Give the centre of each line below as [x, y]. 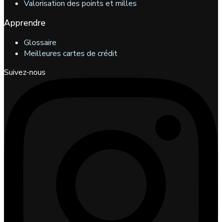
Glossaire [40, 43]
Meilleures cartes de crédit [71, 54]
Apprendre [25, 23]
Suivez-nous [25, 73]
